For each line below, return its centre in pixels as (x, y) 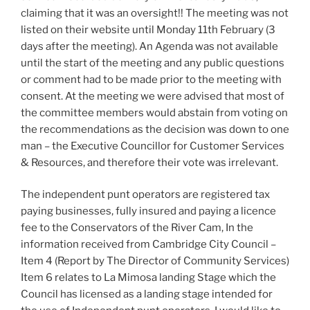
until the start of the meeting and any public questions (153, 63)
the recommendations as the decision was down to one (155, 129)
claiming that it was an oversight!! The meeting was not (155, 13)
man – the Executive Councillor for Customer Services (153, 146)
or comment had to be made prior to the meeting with (151, 79)
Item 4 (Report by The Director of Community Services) (155, 261)
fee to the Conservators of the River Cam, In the (137, 228)
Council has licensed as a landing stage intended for (147, 294)
